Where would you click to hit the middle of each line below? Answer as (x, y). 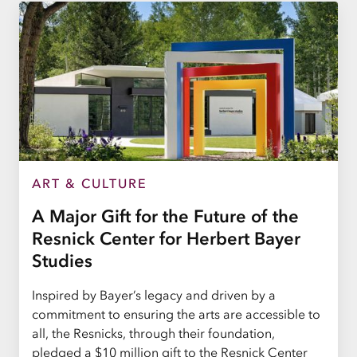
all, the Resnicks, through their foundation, (153, 333)
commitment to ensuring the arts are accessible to (176, 314)
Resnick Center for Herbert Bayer (166, 238)
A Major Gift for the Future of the (165, 216)
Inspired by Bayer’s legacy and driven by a (154, 294)
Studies (62, 261)
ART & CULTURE (90, 183)
